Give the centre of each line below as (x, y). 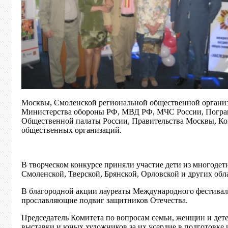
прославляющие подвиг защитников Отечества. (105, 200)
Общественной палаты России (75, 121)
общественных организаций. (72, 130)
